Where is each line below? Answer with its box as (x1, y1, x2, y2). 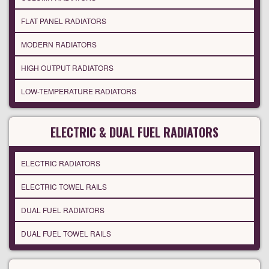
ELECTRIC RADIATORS (21, 158, 100, 169)
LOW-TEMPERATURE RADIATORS (21, 86, 136, 97)
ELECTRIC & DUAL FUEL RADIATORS (50, 123, 219, 142)
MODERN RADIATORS (21, 39, 97, 50)
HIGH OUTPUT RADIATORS (21, 62, 113, 73)
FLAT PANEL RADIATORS (21, 16, 106, 26)
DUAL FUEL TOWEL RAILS (21, 228, 111, 239)
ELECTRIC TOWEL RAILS (21, 181, 107, 192)
